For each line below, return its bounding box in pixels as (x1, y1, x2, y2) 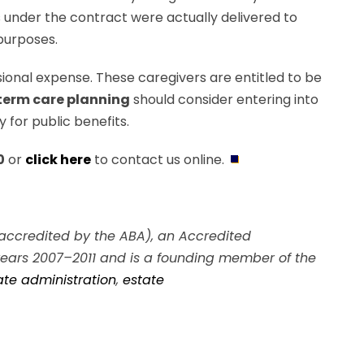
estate (123, 271, 164, 289)
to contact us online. (91, 150, 227, 169)
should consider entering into (130, 90, 318, 109)
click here (25, 150, 91, 169)
